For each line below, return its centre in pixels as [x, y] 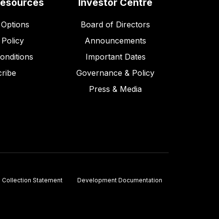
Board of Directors [116, 24]
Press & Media [116, 89]
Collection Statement [32, 181]
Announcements [116, 40]
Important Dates [115, 56]
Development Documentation [120, 181]
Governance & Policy [116, 73]
